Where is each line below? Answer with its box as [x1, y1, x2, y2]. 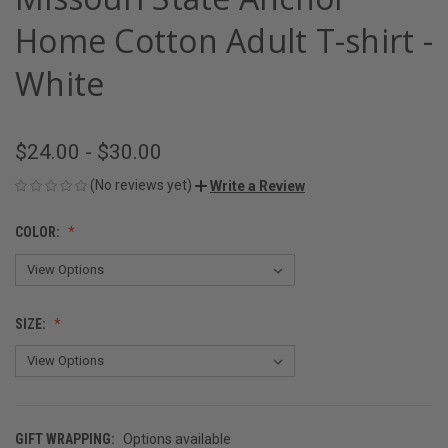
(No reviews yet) [90, 176, 192, 193]
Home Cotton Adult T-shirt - [15, 18, 433, 62]
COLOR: [15, 223, 63, 240]
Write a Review [210, 177, 305, 194]
